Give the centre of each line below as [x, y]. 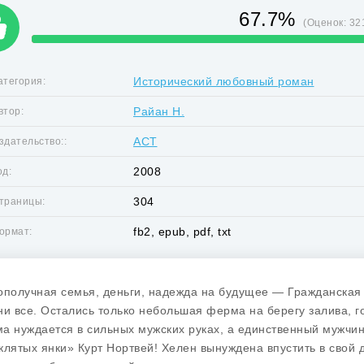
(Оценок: [326, 23]
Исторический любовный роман [224, 81]
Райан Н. [159, 111]
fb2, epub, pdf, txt [182, 232]
